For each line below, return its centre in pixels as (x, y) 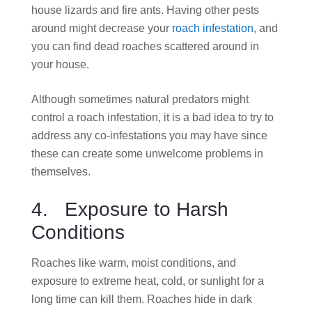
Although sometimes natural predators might (140, 99)
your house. (60, 64)
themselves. (61, 171)
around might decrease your (102, 28)
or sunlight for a (226, 281)
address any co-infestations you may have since (149, 135)
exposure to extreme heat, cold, (110, 281)
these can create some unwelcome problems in (147, 153)
